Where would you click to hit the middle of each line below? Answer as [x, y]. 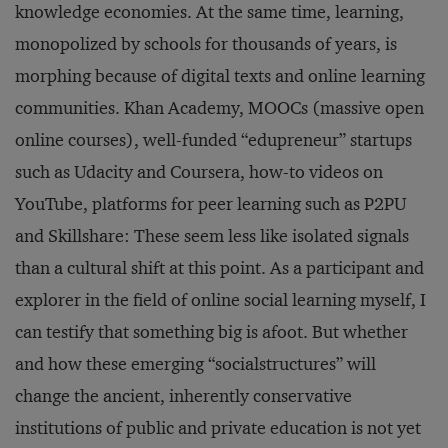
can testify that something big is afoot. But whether [211, 332]
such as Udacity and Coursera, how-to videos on [199, 172]
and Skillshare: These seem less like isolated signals [212, 236]
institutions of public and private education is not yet [218, 428]
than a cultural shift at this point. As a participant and [219, 268]
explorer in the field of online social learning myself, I [220, 300]
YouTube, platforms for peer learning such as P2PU [210, 204]
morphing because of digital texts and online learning [220, 76]
